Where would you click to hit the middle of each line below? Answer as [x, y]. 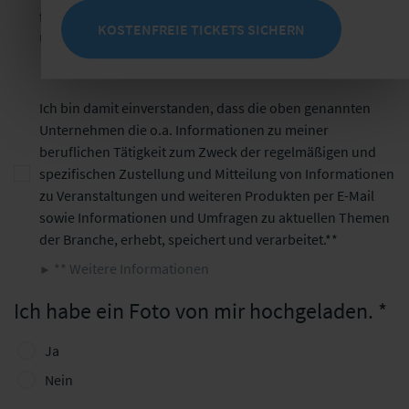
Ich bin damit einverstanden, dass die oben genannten [205, 108]
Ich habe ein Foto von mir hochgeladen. [196, 311]
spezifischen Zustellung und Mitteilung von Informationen [217, 173]
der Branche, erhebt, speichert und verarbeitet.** [189, 239]
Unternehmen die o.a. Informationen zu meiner [184, 130]
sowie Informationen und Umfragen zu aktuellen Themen [215, 217]
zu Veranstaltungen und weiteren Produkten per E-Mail [207, 195]
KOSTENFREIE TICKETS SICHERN [201, 29]
